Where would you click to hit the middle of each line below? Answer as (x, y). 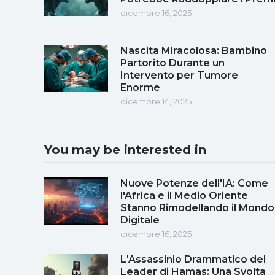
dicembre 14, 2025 (156, 101)
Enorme (140, 87)
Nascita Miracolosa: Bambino (194, 50)
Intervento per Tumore (179, 75)
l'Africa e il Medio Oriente (184, 195)
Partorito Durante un (172, 63)
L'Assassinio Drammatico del (193, 259)
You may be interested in (125, 149)
